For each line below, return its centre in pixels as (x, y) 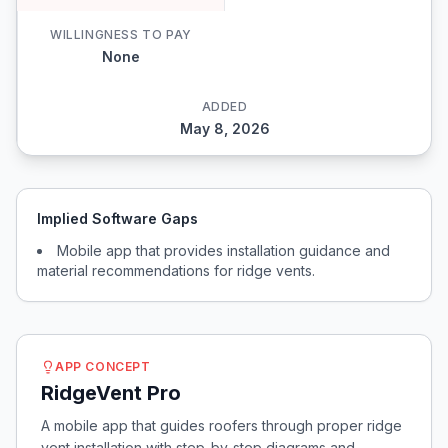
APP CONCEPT (103, 366)
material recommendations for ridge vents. (176, 270)
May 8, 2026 (224, 128)
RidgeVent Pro (111, 393)
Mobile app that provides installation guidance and (223, 250)
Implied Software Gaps (117, 218)
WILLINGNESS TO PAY (121, 34)
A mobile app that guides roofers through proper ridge (221, 425)
